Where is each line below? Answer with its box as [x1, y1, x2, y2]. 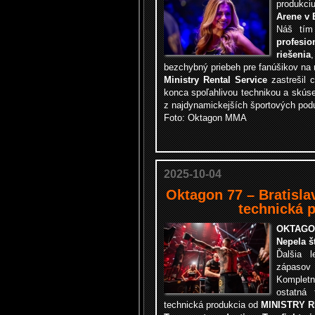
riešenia [276, 49, 311, 60]
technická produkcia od [164, 300, 261, 310]
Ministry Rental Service [164, 75, 267, 85]
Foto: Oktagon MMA [164, 112, 247, 123]
